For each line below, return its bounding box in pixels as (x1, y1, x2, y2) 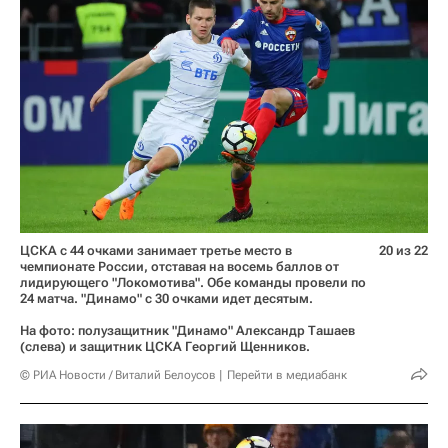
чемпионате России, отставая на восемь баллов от (20, 258, 339, 274)
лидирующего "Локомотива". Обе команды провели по (20, 274, 366, 290)
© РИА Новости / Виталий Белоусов (20, 367, 216, 382)
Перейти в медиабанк (227, 367, 347, 382)
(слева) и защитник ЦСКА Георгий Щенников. (20, 338, 310, 354)
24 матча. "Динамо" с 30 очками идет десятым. (20, 290, 313, 306)
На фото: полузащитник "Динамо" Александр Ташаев (20, 322, 355, 338)
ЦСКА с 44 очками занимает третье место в (20, 242, 292, 258)
